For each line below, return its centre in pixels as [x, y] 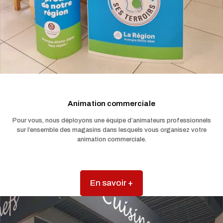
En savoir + [111, 183]
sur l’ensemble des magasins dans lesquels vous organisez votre [111, 130]
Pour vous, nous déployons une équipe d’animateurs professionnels [111, 120]
